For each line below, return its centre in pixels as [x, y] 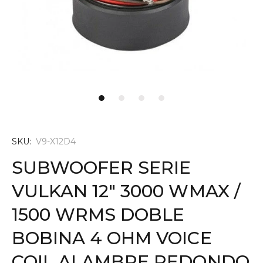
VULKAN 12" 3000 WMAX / [126, 191]
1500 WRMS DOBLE [98, 215]
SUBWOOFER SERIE [102, 168]
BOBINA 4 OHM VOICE [112, 238]
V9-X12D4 [56, 141]
